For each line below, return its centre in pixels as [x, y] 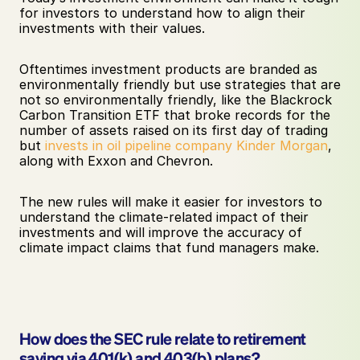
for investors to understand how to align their [162, 13]
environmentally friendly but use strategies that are [180, 84]
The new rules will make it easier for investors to [171, 202]
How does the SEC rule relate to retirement [163, 338]
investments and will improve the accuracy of [161, 232]
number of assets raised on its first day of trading [174, 130]
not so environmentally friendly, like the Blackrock [176, 100]
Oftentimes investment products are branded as [168, 69]
